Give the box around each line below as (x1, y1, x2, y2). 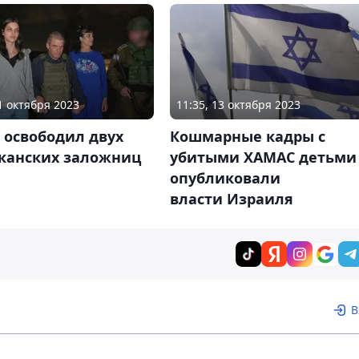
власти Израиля (169, 188, 293, 208)
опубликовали (169, 167, 280, 188)
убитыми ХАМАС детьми (169, 147, 357, 167)
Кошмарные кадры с (169, 126, 325, 146)
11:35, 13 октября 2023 (175, 96, 301, 112)
